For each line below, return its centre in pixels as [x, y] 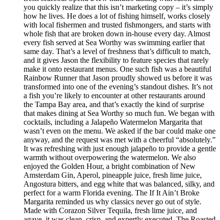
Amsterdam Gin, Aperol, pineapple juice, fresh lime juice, [113, 175]
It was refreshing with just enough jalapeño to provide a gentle [120, 149]
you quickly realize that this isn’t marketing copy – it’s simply [118, 7]
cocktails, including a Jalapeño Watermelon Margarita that [113, 122]
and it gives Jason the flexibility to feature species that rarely [116, 60]
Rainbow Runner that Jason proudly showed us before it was [118, 78]
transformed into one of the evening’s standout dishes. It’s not [118, 87]
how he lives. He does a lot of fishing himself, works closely [117, 16]
